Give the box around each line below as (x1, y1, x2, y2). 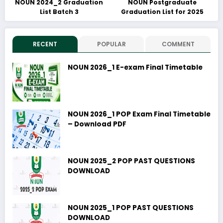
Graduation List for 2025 (120, 7, 204, 16)
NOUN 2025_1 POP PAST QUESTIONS (68, 203, 194, 213)
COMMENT (161, 40, 195, 49)
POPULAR (97, 40, 126, 49)
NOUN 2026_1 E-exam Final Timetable (68, 63, 203, 73)
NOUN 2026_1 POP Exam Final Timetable (68, 110, 211, 119)
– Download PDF (68, 119, 126, 129)
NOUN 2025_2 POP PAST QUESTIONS (68, 156, 195, 166)
